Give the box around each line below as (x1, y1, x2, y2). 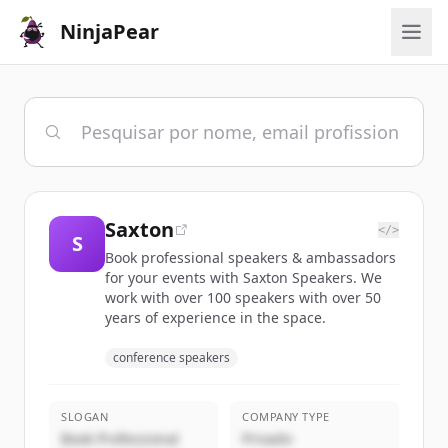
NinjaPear (60, 18, 159, 45)
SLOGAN (61, 409, 109, 424)
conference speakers (113, 349, 230, 366)
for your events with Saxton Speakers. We (105, 268, 382, 287)
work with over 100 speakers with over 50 (105, 288, 381, 307)
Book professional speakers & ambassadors (105, 248, 396, 267)
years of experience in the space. (105, 308, 326, 327)
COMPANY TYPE (242, 409, 330, 424)
